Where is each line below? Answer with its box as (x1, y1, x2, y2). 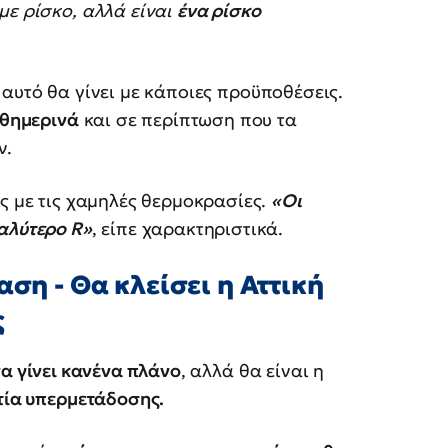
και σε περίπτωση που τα (78, 108, 297, 132)
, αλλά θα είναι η (180, 358, 325, 382)
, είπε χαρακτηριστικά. (91, 217, 284, 241)
